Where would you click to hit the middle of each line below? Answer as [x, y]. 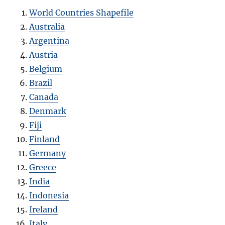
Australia [47, 27]
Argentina [49, 41]
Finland [45, 139]
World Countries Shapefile [82, 13]
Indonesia [49, 196]
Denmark [48, 111]
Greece [43, 167]
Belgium [46, 69]
